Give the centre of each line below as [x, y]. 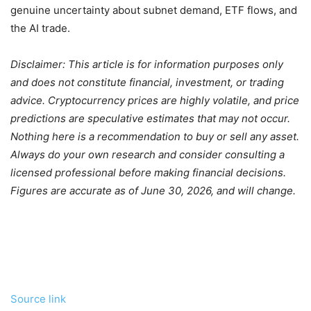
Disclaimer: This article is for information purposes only [147, 65]
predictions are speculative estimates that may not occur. [150, 119]
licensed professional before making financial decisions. [148, 173]
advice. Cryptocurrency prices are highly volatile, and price [155, 101]
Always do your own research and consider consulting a [148, 155]
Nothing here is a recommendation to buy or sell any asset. [155, 137]
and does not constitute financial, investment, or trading [147, 83]
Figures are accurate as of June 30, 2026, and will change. [153, 191]
